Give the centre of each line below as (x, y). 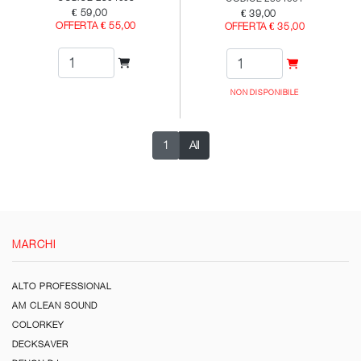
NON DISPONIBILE (265, 93)
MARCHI (34, 244)
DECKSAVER (40, 344)
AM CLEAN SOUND (55, 305)
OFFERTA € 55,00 (96, 26)
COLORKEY (38, 324)
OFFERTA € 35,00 (265, 27)
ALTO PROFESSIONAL (62, 286)
